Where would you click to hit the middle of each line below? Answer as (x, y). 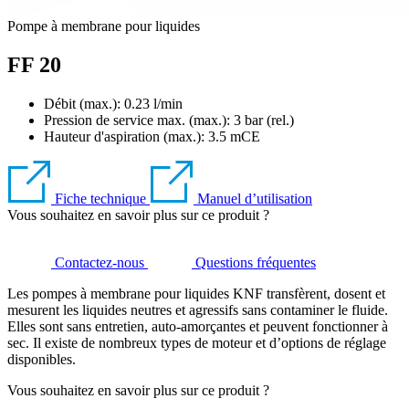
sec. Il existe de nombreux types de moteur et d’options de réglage (197, 342)
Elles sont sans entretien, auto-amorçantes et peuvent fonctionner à (198, 326)
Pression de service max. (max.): (139, 120)
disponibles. (42, 359)
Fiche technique (100, 198)
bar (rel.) (269, 120)
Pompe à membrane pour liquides (104, 26)
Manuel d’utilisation (255, 198)
